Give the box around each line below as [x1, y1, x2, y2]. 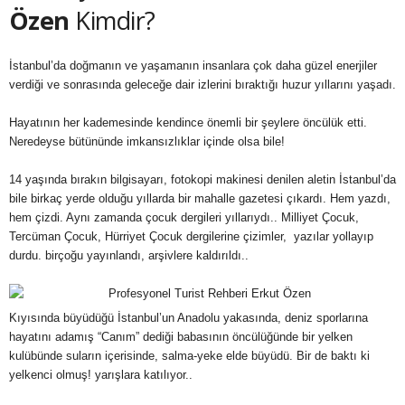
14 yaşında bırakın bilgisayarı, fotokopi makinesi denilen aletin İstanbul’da [9, 173, 396, 186]
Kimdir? [69, 4, 155, 37]
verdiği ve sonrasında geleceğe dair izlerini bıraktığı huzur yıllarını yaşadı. [9, 78, 396, 91]
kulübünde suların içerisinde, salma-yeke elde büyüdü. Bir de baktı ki [9, 349, 370, 363]
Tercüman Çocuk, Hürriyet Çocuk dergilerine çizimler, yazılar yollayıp [9, 230, 373, 243]
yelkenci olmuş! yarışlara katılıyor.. [9, 368, 193, 381]
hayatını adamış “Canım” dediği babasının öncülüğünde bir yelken [9, 330, 353, 344]
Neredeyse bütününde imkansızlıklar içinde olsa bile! [9, 135, 285, 148]
